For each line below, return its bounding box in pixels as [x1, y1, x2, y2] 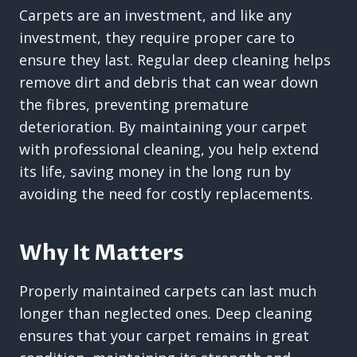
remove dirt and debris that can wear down [19, 73, 318, 92]
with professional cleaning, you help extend [19, 139, 319, 159]
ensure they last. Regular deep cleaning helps [19, 50, 331, 69]
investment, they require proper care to [19, 28, 295, 47]
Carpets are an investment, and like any [19, 6, 292, 25]
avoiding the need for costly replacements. [19, 184, 313, 203]
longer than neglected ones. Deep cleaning [19, 304, 312, 323]
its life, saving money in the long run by [19, 162, 291, 181]
